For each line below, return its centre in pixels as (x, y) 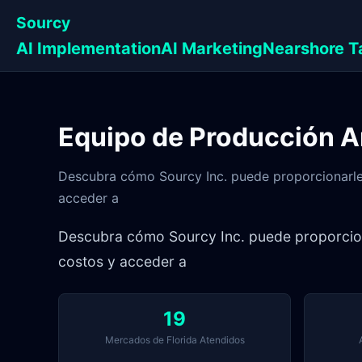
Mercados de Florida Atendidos (175, 340)
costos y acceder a (122, 262)
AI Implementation (88, 48)
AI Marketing (212, 48)
